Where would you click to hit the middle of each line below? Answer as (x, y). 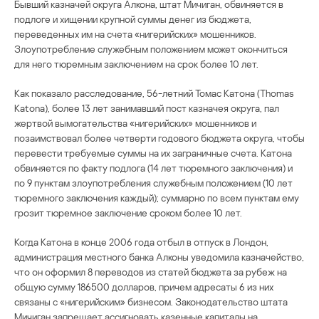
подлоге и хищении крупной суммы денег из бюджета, (133, 19)
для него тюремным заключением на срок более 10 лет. (136, 63)
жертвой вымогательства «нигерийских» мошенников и (135, 122)
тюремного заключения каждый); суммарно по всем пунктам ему (157, 197)
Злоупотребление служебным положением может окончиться (151, 48)
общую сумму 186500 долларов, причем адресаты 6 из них (144, 286)
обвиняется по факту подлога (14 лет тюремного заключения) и (153, 167)
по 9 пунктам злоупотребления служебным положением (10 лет (153, 182)
